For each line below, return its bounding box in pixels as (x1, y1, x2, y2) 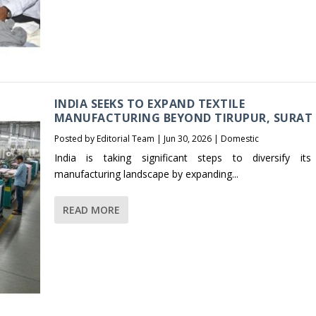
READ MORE (62, 203, 120, 217)
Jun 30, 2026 (163, 133, 212, 145)
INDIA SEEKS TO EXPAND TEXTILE (54, 96, 245, 112)
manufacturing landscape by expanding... (54, 167, 238, 181)
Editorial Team (96, 133, 154, 145)
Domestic (220, 133, 259, 145)
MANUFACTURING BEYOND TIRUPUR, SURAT (54, 110, 313, 126)
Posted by (54, 133, 97, 145)
